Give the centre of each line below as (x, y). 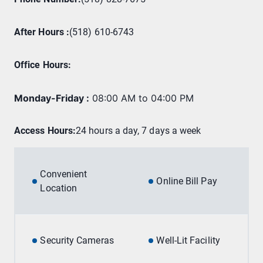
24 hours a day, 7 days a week (139, 131)
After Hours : (42, 32)
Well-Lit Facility (188, 241)
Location (59, 188)
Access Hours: (45, 131)
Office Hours (41, 65)
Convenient (64, 174)
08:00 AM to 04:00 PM (143, 98)
